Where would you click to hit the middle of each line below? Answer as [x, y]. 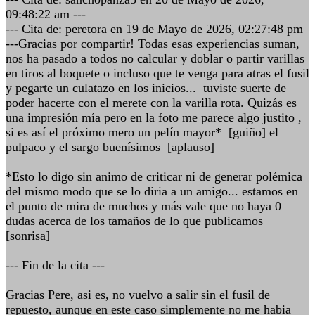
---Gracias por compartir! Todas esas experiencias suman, [153, 44]
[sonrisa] [28, 236]
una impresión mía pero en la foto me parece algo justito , [154, 117]
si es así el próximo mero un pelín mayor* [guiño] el [142, 132]
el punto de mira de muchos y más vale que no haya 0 [143, 206]
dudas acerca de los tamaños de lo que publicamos [136, 221]
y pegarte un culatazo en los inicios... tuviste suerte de [146, 88]
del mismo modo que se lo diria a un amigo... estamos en [152, 191]
